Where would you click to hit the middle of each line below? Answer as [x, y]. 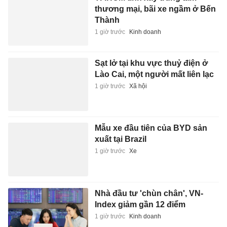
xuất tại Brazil [120, 139]
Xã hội [138, 86]
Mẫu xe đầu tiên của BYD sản [151, 128]
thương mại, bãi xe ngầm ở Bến [155, 9]
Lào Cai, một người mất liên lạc [154, 74]
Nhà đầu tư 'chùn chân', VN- [149, 193]
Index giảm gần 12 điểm [140, 204]
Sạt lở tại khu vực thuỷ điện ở [151, 63]
